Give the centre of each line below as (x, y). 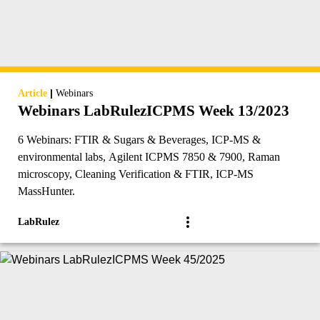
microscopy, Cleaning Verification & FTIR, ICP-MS (136, 174)
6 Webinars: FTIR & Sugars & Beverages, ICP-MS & (139, 140)
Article (32, 94)
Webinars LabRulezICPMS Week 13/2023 (154, 111)
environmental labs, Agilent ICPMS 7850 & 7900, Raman (149, 157)
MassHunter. (46, 191)
